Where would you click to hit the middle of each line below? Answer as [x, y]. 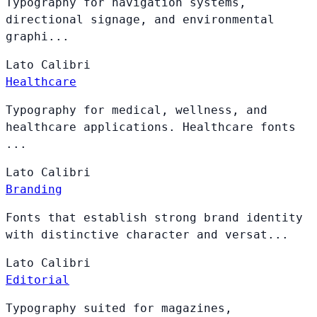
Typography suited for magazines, [119, 308]
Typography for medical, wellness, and [137, 110]
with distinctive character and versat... [147, 234]
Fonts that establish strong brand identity [154, 217]
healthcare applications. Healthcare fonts [151, 127]
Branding [34, 189]
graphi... [38, 36]
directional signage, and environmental [140, 19]
